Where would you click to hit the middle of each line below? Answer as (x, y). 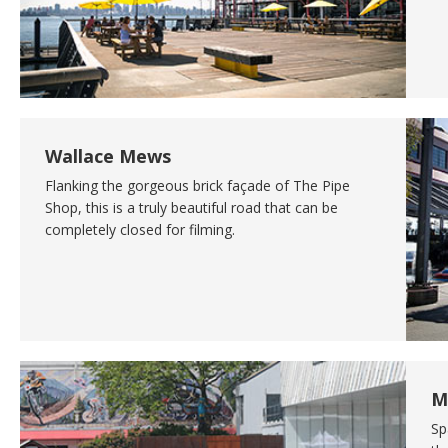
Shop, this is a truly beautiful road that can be (191, 208)
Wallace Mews (108, 156)
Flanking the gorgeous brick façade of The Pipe (197, 186)
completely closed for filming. (140, 230)
